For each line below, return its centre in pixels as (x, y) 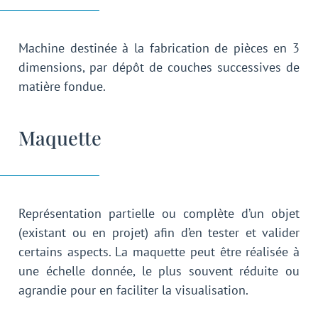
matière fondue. (62, 86)
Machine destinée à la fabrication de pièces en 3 (159, 48)
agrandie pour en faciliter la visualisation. (133, 290)
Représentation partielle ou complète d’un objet (159, 214)
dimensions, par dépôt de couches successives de (159, 67)
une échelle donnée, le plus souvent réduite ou (159, 271)
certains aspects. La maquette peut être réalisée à (159, 252)
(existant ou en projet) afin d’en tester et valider (159, 233)
